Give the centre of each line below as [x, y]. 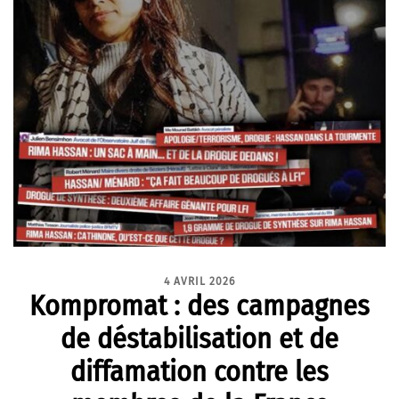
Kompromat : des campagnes [199, 305]
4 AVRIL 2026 [199, 281]
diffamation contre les [199, 371]
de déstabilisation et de [199, 338]
